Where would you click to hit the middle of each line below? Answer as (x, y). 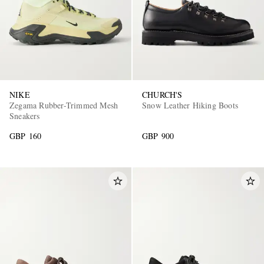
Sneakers (25, 116)
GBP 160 (26, 136)
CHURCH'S (162, 95)
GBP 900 (158, 136)
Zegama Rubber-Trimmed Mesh (64, 105)
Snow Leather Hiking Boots (190, 105)
